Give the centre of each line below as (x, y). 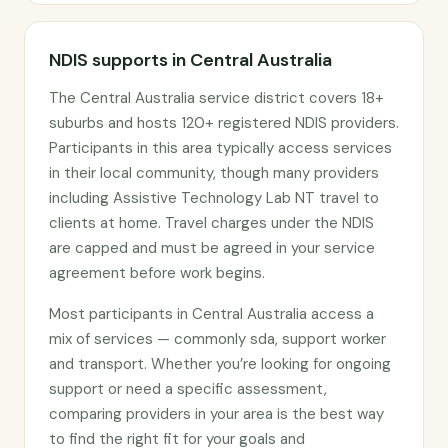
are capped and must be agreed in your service (212, 248)
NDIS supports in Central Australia (190, 60)
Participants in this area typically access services (220, 148)
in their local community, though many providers (214, 173)
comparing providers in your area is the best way (216, 414)
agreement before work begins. (157, 273)
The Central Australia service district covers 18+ (216, 98)
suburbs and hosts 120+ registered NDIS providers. (224, 123)
